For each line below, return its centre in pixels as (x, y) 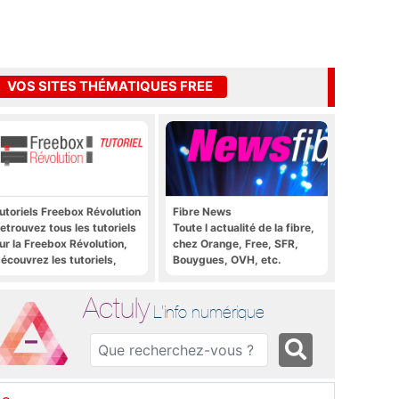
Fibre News (202, 211)
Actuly (117, 307)
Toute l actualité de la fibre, (244, 227)
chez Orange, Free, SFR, (236, 243)
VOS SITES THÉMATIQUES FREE (110, 87)
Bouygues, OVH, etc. (227, 259)
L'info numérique (209, 311)
